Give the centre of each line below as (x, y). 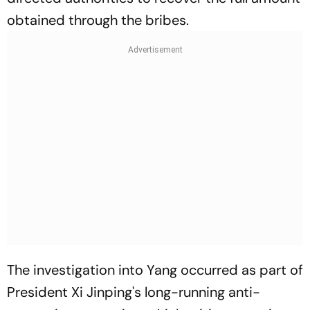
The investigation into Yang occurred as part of (155, 270)
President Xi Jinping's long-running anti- (134, 292)
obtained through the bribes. (98, 20)
